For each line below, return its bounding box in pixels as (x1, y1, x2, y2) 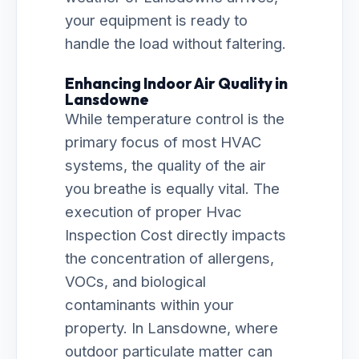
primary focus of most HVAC (65, 133, 261, 151)
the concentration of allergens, (65, 249, 274, 267)
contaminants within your (65, 296, 234, 313)
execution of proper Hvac (65, 203, 242, 220)
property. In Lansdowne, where (65, 319, 278, 337)
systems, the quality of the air (65, 156, 266, 174)
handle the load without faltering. (65, 34, 286, 52)
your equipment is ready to (65, 11, 248, 29)
